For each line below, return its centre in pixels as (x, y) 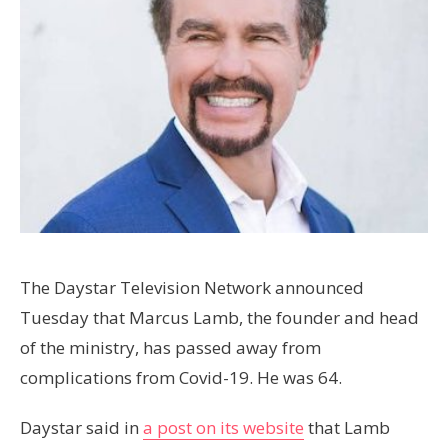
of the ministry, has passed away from (170, 347)
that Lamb (347, 427)
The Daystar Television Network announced (192, 287)
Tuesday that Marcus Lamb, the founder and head (219, 317)
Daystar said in (81, 427)
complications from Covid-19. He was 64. (181, 377)
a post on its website (223, 427)
